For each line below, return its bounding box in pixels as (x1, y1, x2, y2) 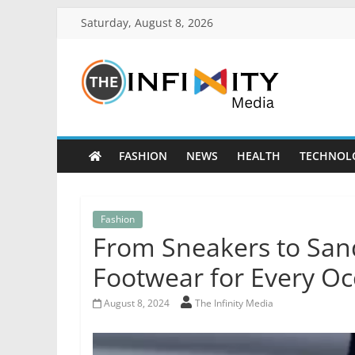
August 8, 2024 (103, 296, 170, 310)
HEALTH (236, 148, 281, 163)
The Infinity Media (194, 296, 273, 310)
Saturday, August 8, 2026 (81, 15, 213, 30)
